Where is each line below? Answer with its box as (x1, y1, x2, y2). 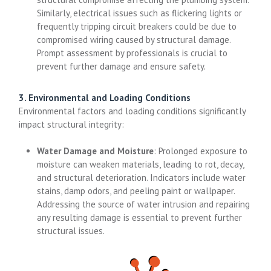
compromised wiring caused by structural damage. (37, 33, 231, 45)
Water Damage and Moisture (37, 145, 154, 157)
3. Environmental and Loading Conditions (19, 91, 191, 103)
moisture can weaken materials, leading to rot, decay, (37, 158, 244, 170)
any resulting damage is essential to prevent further (37, 212, 243, 223)
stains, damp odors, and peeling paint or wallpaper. (37, 185, 235, 197)
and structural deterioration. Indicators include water (37, 172, 246, 183)
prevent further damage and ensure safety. (37, 60, 206, 72)
